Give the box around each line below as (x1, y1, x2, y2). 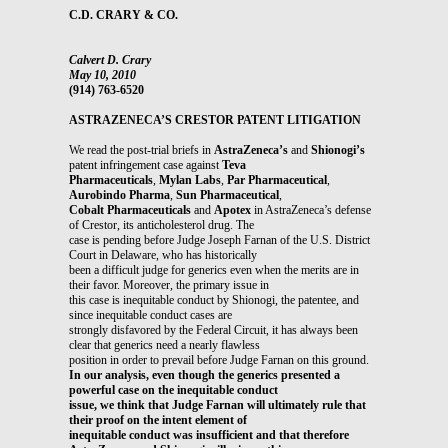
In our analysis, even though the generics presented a (69, 367, 340, 382)
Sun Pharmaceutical (176, 187, 279, 202)
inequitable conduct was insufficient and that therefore (69, 427, 349, 442)
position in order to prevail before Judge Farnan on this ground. (69, 352, 369, 367)
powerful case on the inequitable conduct (69, 382, 278, 397)
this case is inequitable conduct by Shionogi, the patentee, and (69, 292, 359, 307)
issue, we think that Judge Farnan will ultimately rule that (69, 397, 366, 412)
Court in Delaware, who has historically (69, 247, 257, 262)
